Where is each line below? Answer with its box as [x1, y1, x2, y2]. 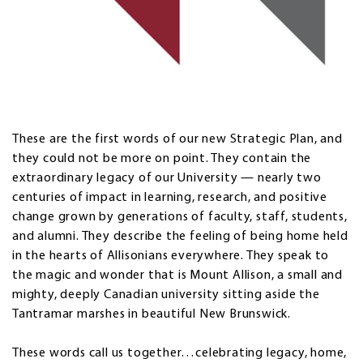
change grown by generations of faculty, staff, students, [12, 211, 348, 224]
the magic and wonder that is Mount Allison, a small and [12, 269, 343, 283]
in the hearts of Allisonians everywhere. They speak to [12, 250, 330, 263]
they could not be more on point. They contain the [12, 152, 312, 166]
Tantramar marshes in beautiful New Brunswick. [12, 308, 291, 322]
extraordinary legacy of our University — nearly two [12, 172, 322, 186]
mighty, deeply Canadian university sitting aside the [12, 288, 320, 302]
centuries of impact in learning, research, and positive [12, 191, 327, 205]
